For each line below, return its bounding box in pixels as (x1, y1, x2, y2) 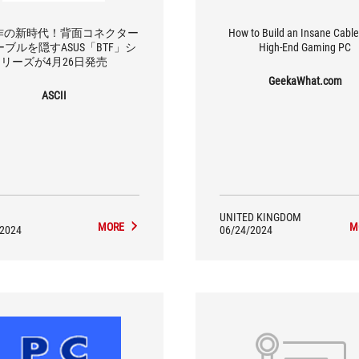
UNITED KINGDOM (220, 210, 301, 224)
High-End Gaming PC (259, 40, 352, 54)
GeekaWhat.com (268, 74, 342, 87)
